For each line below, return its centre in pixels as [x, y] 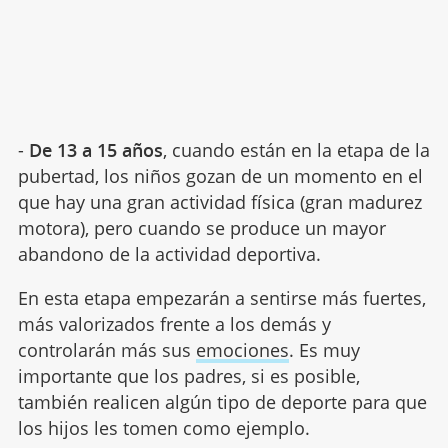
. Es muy [324, 350]
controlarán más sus [106, 350]
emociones [242, 350]
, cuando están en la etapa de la [296, 150]
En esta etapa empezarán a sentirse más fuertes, [221, 298]
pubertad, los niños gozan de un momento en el [220, 176]
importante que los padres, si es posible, [188, 376]
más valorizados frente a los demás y [174, 324]
